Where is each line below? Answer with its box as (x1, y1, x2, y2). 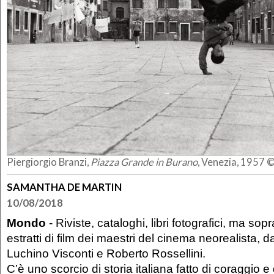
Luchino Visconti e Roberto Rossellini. (7, 246, 206, 261)
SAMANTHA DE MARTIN (7, 180, 122, 193)
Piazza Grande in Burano (91, 155, 198, 168)
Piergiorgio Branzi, (7, 155, 91, 168)
